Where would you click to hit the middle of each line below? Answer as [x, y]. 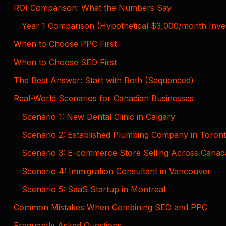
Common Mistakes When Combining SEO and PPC [110, 207]
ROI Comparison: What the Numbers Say [93, 7]
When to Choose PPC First [65, 44]
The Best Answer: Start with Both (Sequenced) [104, 80]
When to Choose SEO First [65, 62]
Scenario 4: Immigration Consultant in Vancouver [116, 171]
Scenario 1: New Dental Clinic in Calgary [98, 116]
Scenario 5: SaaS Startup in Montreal [94, 189]
